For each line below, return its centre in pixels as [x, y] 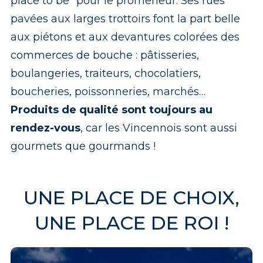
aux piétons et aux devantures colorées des [125, 37]
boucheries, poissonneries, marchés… [108, 92]
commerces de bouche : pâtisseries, [104, 55]
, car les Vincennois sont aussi [159, 128]
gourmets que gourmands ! [84, 146]
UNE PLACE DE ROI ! [131, 223]
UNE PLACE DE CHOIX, [131, 198]
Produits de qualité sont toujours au [111, 110]
